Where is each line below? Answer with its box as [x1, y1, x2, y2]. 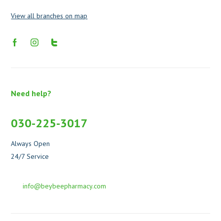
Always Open [11, 139, 50, 148]
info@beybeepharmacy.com [23, 181, 107, 190]
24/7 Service [11, 151, 49, 161]
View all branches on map [11, 11, 88, 20]
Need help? [11, 88, 52, 98]
